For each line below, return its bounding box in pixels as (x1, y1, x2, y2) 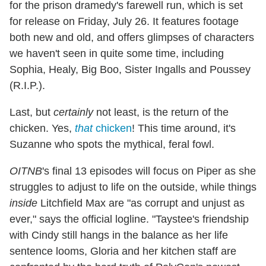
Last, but (9, 106, 53, 119)
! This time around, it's (132, 122, 236, 135)
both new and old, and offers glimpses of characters (9, 31, 254, 44)
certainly (53, 106, 93, 119)
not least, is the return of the (93, 106, 229, 119)
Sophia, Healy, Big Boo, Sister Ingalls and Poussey (9, 64, 251, 76)
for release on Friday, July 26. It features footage (9, 15, 239, 28)
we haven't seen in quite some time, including (9, 47, 224, 60)
